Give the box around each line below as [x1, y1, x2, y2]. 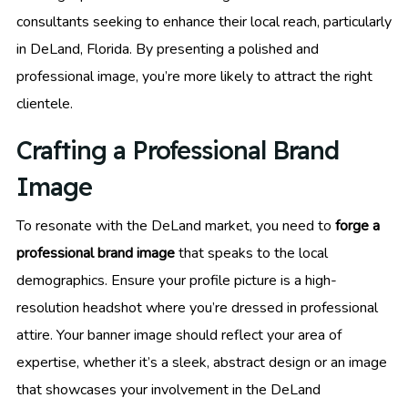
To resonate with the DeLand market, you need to [16, 216, 335, 237]
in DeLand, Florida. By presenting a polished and [16, 39, 319, 60]
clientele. [16, 94, 73, 115]
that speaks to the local [175, 243, 328, 264]
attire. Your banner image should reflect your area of [16, 325, 342, 346]
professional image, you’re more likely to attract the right [16, 66, 372, 87]
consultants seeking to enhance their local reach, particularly [16, 12, 392, 33]
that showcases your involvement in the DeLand [16, 380, 321, 401]
